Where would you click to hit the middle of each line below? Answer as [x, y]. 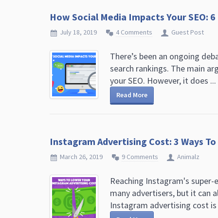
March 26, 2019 [81, 157]
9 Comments [140, 157]
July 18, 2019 [78, 32]
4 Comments [134, 32]
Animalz [188, 157]
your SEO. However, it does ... [163, 81]
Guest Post [188, 32]
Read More [132, 95]
